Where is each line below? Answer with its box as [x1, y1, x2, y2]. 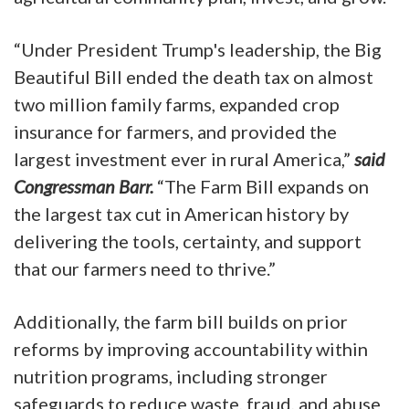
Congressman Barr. [14, 174, 157, 197]
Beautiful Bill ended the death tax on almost [14, 65, 373, 88]
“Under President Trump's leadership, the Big [14, 37, 382, 60]
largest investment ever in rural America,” [14, 147, 354, 170]
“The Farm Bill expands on [157, 174, 369, 197]
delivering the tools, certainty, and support [14, 229, 362, 252]
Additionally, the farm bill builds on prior [14, 309, 348, 332]
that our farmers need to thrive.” [14, 257, 276, 279]
